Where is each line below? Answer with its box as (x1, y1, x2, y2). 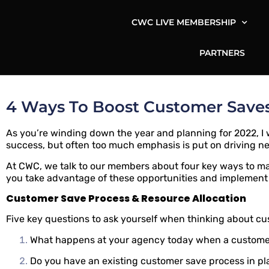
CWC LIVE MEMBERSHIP (131, 16, 236, 28)
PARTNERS (199, 47, 246, 58)
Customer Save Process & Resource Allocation (6, 192, 246, 205)
